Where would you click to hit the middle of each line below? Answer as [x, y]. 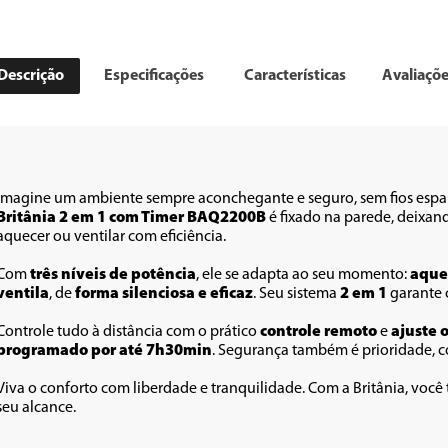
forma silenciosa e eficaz [162, 294]
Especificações [153, 75]
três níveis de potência [113, 275]
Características [294, 75]
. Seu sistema [295, 294]
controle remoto [318, 332]
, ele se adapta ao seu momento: [303, 275]
